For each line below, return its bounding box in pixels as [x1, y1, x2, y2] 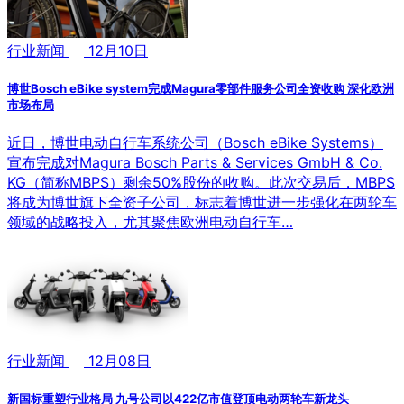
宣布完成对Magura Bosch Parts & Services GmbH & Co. [7, 153, 382, 172]
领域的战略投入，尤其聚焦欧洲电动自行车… [7, 213, 293, 232]
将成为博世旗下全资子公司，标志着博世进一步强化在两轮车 [7, 193, 397, 212]
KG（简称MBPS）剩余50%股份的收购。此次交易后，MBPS [7, 173, 395, 192]
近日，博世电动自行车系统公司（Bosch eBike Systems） [7, 133, 383, 152]
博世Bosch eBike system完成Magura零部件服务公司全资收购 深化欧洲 [7, 80, 394, 96]
